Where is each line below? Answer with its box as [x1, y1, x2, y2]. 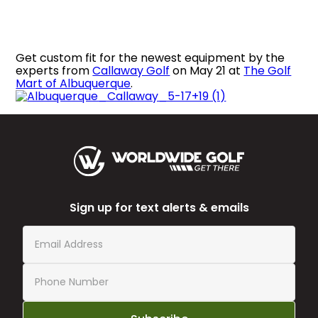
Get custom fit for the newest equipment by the [16, 49, 285, 66]
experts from [16, 62, 93, 79]
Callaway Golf [92, 62, 170, 79]
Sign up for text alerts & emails [69, 199, 249, 216]
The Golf [243, 62, 292, 79]
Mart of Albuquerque [16, 75, 131, 92]
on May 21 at [170, 62, 244, 79]
